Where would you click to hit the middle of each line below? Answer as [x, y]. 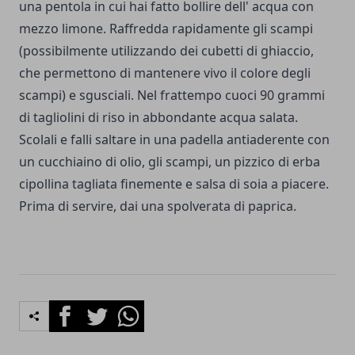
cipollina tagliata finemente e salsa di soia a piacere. [174, 183]
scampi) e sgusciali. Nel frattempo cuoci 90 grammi [172, 95]
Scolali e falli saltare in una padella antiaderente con [174, 139]
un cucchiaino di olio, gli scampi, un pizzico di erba [170, 161]
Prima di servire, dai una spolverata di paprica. [158, 206]
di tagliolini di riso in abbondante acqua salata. [158, 117]
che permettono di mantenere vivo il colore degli [165, 73]
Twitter [101, 309]
